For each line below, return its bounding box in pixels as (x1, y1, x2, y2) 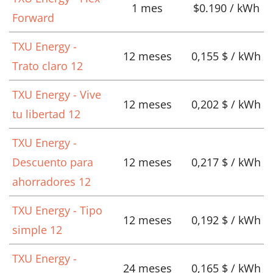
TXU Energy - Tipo (12, 203, 102, 218)
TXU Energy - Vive (12, 87, 101, 102)
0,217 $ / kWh (191, 155, 261, 170)
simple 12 (12, 222, 62, 238)
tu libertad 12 (12, 107, 80, 122)
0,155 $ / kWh (191, 49, 261, 64)
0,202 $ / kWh (191, 97, 261, 112)
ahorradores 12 (12, 174, 91, 190)
